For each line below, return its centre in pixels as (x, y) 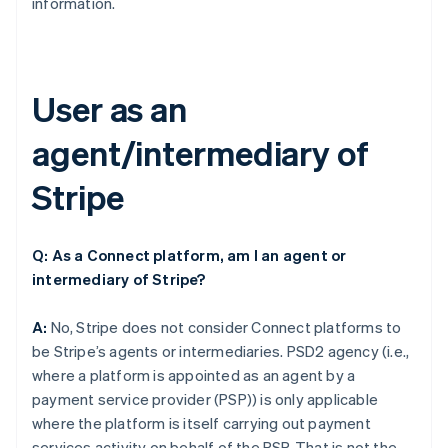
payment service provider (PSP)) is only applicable (205, 399)
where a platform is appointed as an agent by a (194, 375)
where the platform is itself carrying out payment (201, 423)
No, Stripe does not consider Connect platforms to (224, 327)
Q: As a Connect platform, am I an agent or (189, 255)
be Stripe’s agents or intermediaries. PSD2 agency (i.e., (221, 351)
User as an (109, 109)
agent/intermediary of (200, 153)
